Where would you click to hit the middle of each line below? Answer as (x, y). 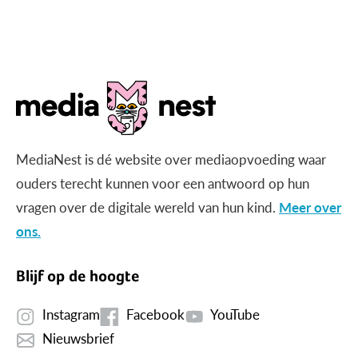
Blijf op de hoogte (78, 276)
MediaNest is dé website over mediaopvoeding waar (171, 159)
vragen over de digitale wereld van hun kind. (147, 207)
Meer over (310, 207)
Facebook (155, 314)
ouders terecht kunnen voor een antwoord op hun (163, 183)
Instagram (71, 314)
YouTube (235, 314)
